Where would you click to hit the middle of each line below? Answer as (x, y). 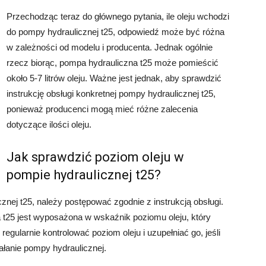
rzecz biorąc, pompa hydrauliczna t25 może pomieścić (113, 63)
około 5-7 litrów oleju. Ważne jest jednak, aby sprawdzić (114, 78)
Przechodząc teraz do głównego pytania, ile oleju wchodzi (118, 16)
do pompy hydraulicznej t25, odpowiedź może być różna (115, 32)
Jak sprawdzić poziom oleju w (95, 157)
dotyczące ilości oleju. (49, 124)
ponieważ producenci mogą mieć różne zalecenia (102, 109)
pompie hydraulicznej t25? (84, 175)
